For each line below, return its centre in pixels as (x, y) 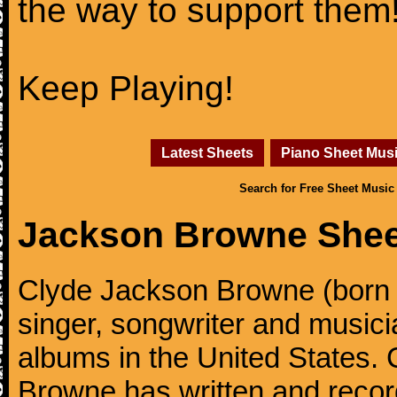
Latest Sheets (207, 152)
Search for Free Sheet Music (317, 188)
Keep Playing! (126, 88)
